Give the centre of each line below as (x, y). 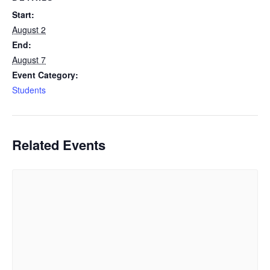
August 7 (29, 59)
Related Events (59, 144)
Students (29, 89)
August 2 (29, 29)
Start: (23, 14)
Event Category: (45, 74)
